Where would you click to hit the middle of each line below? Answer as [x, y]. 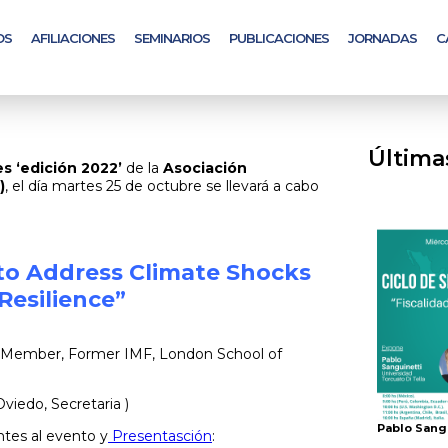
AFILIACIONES [73, 38]
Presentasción [160, 436]
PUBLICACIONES [279, 38]
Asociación [205, 168]
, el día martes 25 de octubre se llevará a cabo [162, 186]
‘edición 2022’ [69, 168]
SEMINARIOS [172, 38]
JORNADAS [382, 38]
